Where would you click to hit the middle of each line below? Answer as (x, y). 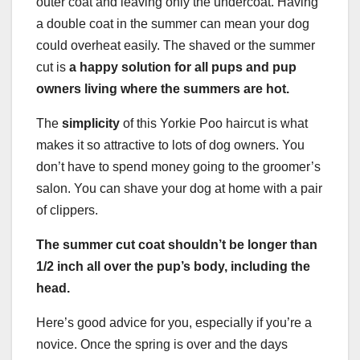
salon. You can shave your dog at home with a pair (179, 188)
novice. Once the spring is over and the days (162, 344)
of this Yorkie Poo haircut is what (215, 123)
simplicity (92, 123)
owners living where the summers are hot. (163, 88)
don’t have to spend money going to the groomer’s (178, 166)
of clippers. (67, 210)
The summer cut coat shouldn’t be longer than (177, 244)
